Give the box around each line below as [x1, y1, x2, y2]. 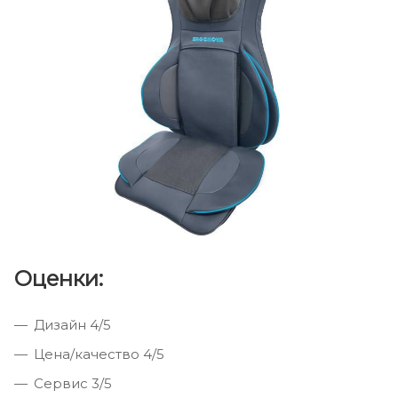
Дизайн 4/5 [34, 315, 111, 333]
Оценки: [14, 265, 103, 291]
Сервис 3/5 [34, 374, 112, 392]
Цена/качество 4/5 [34, 345, 164, 362]
